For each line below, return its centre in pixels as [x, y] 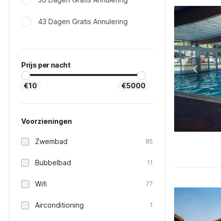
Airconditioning [59, 205]
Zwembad [51, 141]
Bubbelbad [53, 163]
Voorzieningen [47, 121]
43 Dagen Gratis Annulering [83, 21]
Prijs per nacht [46, 65]
